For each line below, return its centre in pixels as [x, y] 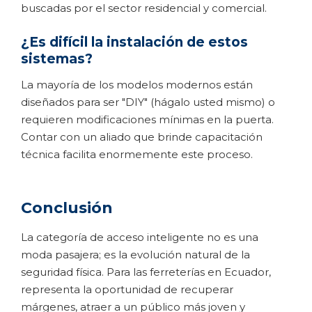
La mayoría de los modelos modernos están [137, 84]
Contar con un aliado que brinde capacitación [142, 136]
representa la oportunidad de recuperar [127, 289]
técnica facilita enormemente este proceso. [137, 154]
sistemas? [57, 58]
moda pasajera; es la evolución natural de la [135, 254]
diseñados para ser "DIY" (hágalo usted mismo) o [148, 102]
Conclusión [67, 208]
